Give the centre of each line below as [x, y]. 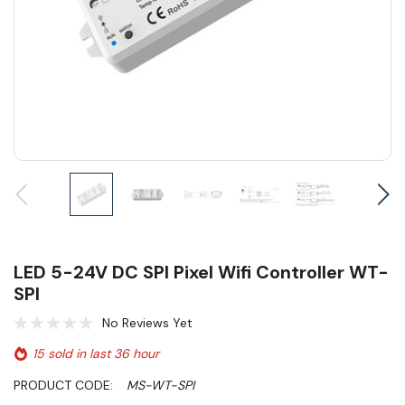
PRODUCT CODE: [63, 386]
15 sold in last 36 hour [96, 354]
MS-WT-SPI [160, 386]
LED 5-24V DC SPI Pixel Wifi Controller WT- [201, 273]
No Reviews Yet [147, 323]
